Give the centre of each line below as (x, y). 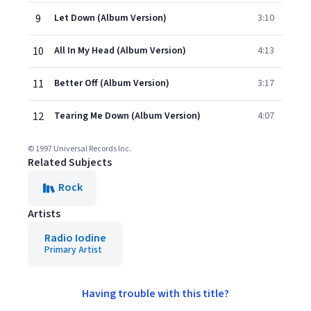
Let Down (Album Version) (110, 18)
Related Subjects (70, 162)
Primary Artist (73, 250)
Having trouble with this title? (155, 294)
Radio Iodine (75, 238)
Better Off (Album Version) (112, 83)
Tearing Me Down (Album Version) (127, 116)
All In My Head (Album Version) (120, 51)
